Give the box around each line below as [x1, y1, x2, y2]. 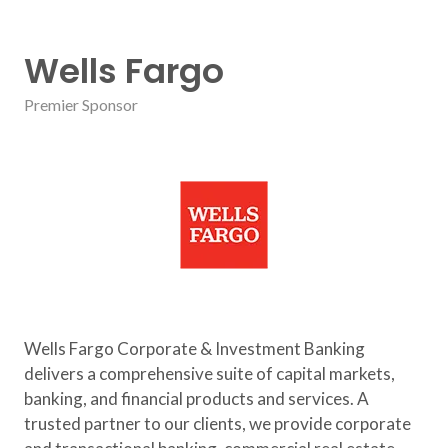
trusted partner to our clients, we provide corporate [24, 413, 411, 434]
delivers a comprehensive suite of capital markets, [24, 363, 395, 384]
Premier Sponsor [24, 95, 138, 114]
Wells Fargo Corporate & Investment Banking [24, 338, 365, 359]
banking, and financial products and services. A [24, 388, 369, 409]
